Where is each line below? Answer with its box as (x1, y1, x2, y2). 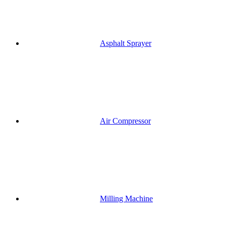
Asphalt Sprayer (100, 39, 151, 48)
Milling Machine (100, 194, 153, 203)
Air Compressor (100, 117, 151, 126)
